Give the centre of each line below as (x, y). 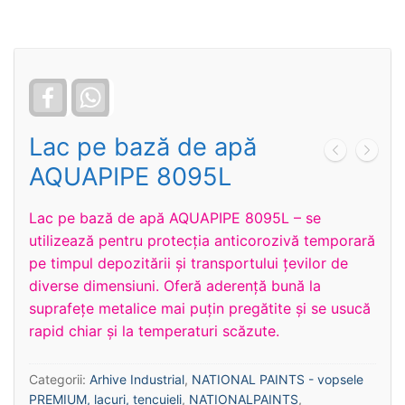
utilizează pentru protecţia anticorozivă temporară (202, 241)
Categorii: (59, 379)
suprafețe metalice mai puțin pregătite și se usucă (200, 309)
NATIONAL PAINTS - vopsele (278, 379)
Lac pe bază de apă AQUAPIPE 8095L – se (175, 218)
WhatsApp (139, 89)
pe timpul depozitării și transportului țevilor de (188, 264)
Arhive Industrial (137, 379)
